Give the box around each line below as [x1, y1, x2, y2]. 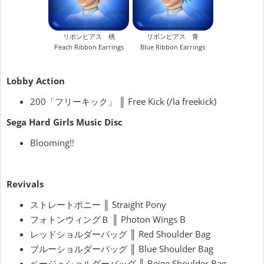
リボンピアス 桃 [62, 32, 115, 41]
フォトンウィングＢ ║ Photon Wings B [30, 213, 186, 226]
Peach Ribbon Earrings [54, 42, 124, 52]
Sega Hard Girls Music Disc [6, 116, 123, 128]
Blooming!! [30, 137, 74, 149]
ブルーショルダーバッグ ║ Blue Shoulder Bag [30, 243, 213, 255]
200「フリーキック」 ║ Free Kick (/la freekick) [30, 95, 216, 108]
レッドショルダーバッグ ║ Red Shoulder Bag [30, 228, 210, 240]
